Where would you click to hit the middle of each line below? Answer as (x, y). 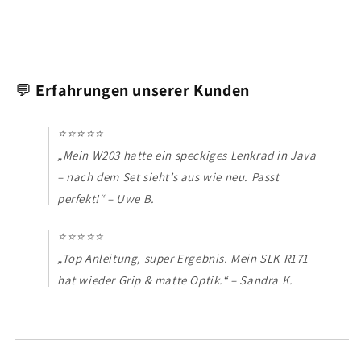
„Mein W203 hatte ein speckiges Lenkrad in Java (187, 155)
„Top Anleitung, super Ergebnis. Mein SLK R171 (183, 258)
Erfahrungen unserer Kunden (143, 90)
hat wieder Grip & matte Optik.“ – (149, 280)
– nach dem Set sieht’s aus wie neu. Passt (168, 176)
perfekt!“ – (87, 198)
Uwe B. (135, 198)
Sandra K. (266, 280)
